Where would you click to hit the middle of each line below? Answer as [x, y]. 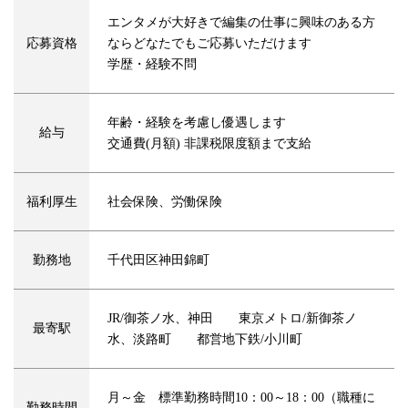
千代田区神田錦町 [158, 260]
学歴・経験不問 [152, 65]
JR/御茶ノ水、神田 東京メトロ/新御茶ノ [232, 319]
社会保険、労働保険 [165, 202]
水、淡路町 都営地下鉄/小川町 [205, 340]
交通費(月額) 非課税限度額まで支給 [209, 144]
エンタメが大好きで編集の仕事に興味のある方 [241, 23]
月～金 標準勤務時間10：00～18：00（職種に [241, 398]
